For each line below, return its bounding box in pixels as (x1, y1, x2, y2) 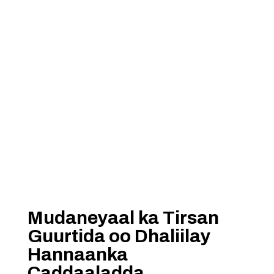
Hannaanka (27, 245, 128, 264)
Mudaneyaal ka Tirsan (27, 208, 219, 228)
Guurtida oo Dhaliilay (27, 226, 210, 246)
